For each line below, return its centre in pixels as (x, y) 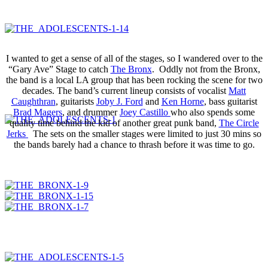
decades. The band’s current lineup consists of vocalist (125, 91)
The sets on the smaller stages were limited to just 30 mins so (145, 134)
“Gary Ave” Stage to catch (59, 69)
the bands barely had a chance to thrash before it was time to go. (134, 145)
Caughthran (33, 102)
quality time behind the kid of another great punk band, (114, 123)
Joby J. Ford (119, 102)
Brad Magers (38, 112)
